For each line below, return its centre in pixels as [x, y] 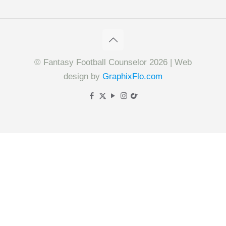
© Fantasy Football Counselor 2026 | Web [113, 63]
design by [83, 77]
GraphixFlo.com [132, 77]
